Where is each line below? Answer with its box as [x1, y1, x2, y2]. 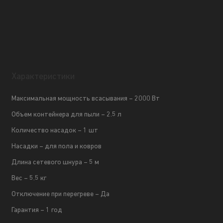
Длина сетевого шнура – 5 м [11, 159, 100, 167]
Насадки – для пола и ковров [11, 143, 102, 151]
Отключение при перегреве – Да [11, 191, 110, 199]
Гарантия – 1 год [11, 207, 63, 215]
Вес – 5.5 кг [11, 175, 47, 183]
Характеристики [11, 72, 75, 82]
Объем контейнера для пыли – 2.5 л [11, 111, 122, 119]
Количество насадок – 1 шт [11, 127, 99, 135]
